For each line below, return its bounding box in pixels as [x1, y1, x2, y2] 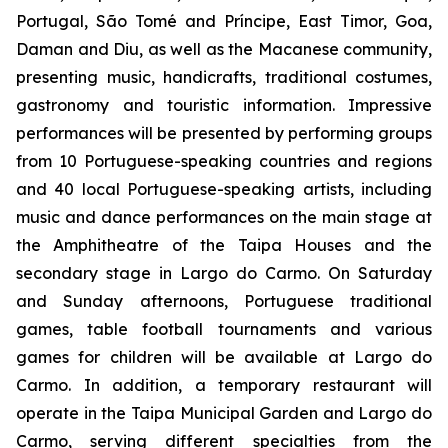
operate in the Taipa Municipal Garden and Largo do [16, 403, 432, 423]
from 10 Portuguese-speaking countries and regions [16, 151, 432, 171]
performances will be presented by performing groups [16, 123, 432, 143]
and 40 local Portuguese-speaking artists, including [16, 179, 432, 199]
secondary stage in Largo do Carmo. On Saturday [16, 263, 432, 283]
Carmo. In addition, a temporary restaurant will [16, 375, 432, 395]
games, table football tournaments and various [16, 319, 432, 339]
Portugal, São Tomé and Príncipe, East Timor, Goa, [16, 11, 432, 31]
